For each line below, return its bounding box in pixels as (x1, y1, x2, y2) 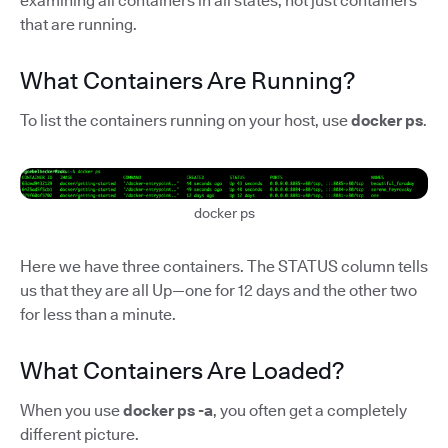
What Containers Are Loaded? (20, 356, 344, 386)
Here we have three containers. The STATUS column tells (20, 257, 428, 277)
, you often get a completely (213, 401, 407, 421)
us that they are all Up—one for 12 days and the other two (20, 281, 417, 301)
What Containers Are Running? (20, 65, 355, 95)
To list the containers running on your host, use (20, 110, 351, 130)
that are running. (20, 14, 137, 34)
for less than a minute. (20, 305, 176, 325)
